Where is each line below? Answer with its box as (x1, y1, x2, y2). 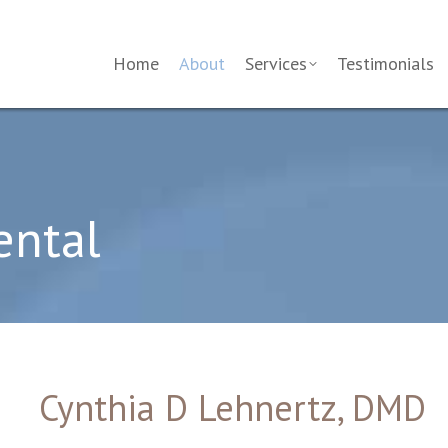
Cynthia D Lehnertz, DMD (38, 384, 426, 431)
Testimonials (337, 52, 434, 75)
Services (245, 52, 307, 75)
